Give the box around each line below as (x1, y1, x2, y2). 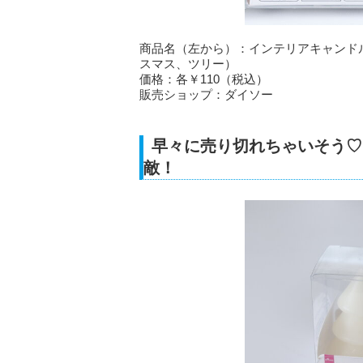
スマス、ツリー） (139, 57, 237, 71)
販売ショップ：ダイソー (139, 88, 273, 102)
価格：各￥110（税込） (139, 72, 268, 87)
